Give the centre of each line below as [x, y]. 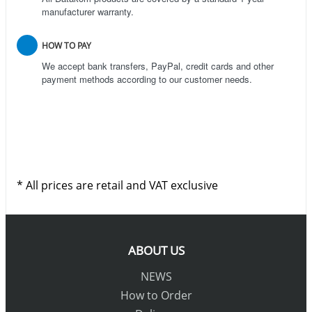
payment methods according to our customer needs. [147, 79]
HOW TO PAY [67, 45]
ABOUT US [156, 251]
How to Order [156, 296]
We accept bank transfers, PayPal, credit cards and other [158, 65]
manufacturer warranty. [88, 11]
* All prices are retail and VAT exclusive [117, 185]
